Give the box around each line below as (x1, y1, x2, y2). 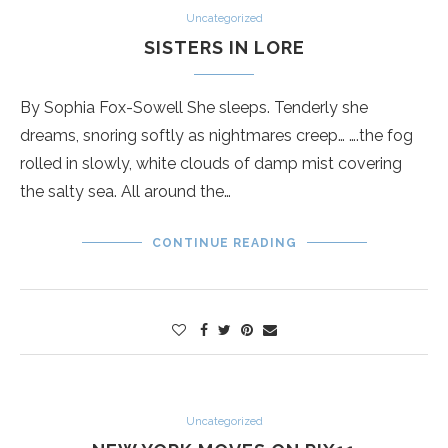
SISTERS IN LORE (143, 36, 305, 58)
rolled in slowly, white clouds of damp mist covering (20, 153, 402, 173)
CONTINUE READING (151, 235, 297, 250)
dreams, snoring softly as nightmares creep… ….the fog (20, 125, 413, 145)
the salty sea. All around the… (20, 181, 231, 201)
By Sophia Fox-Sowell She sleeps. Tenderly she (20, 97, 368, 117)
